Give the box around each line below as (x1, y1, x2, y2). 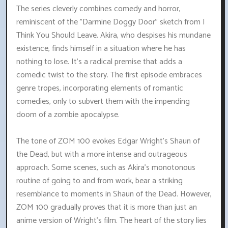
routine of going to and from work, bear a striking (16, 174, 183, 188)
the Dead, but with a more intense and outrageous (16, 148, 187, 162)
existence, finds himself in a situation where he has (16, 42, 186, 56)
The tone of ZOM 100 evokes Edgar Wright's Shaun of (16, 134, 200, 149)
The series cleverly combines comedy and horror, (16, 2, 181, 16)
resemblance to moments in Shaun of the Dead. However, (16, 187, 212, 202)
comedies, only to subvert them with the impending (16, 95, 190, 109)
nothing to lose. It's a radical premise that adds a (16, 55, 182, 69)
